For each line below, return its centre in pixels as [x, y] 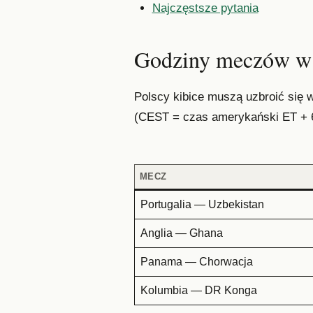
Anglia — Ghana [181, 233]
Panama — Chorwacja [196, 262]
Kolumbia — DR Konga [198, 291]
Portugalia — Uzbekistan [202, 205]
